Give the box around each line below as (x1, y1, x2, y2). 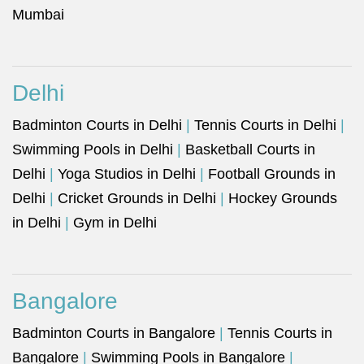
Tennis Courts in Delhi (194, 117, 336, 133)
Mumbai (12, 6, 64, 23)
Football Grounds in (208, 166, 336, 182)
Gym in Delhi (73, 214, 157, 231)
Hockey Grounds (228, 190, 337, 206)
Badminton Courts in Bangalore (12, 325, 215, 341)
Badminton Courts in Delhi (12, 117, 182, 133)
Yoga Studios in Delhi (58, 166, 196, 182)
